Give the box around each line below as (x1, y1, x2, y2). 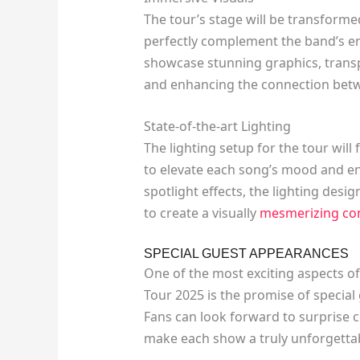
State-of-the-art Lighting (143, 117, 291, 136)
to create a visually (143, 204, 260, 223)
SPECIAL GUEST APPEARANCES (143, 246, 349, 260)
